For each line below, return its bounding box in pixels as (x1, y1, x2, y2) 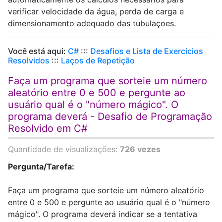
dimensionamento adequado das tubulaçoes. (8, 18, 176, 28)
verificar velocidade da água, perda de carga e (8, 6, 184, 16)
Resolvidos (8, 55, 50, 65)
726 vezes (120, 144, 161, 154)
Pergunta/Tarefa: (8, 162, 74, 171)
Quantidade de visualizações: (8, 144, 120, 154)
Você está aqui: (8, 46, 68, 56)
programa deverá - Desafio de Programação (8, 111, 212, 122)
